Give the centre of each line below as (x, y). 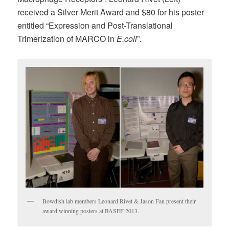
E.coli (127, 38)
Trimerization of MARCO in (67, 38)
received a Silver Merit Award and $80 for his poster (111, 12)
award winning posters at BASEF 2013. (91, 211)
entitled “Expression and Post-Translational (95, 25)
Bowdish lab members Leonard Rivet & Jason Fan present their (119, 201)
